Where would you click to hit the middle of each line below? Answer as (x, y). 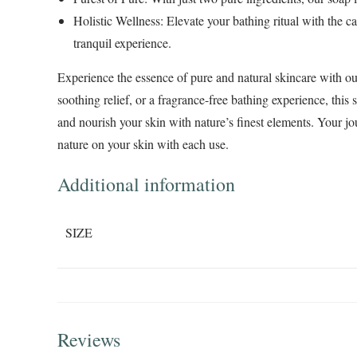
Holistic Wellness (117, 21)
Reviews (89, 340)
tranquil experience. (122, 43)
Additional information (146, 184)
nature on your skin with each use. (143, 144)
